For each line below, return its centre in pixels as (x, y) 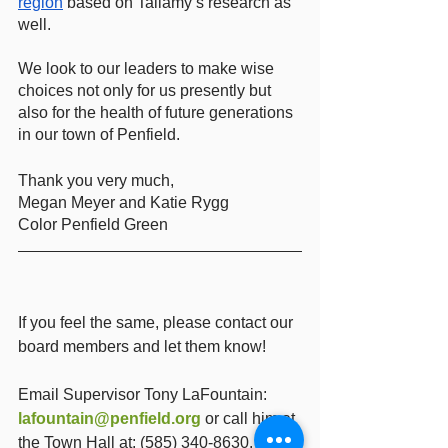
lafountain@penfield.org (109, 418)
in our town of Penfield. (99, 134)
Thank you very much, (98, 180)
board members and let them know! (146, 346)
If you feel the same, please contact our (157, 322)
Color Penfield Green (95, 224)
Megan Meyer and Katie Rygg (123, 202)
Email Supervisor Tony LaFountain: (144, 394)
